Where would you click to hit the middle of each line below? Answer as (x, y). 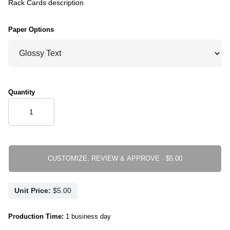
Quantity (22, 92)
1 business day (87, 216)
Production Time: (36, 216)
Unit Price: (33, 191)
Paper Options (31, 29)
